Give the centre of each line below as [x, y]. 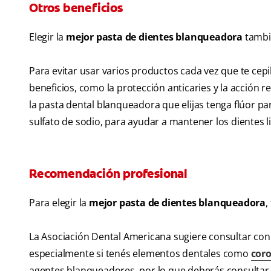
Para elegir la [59, 203]
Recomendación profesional [108, 174]
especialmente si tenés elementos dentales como [140, 254]
